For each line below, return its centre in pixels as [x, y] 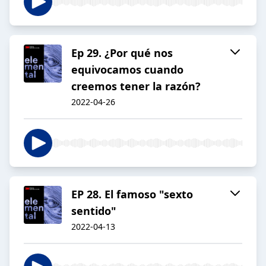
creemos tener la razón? [136, 86]
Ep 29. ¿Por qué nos [122, 53]
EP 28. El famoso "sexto [132, 194]
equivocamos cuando [127, 70]
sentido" [94, 211]
